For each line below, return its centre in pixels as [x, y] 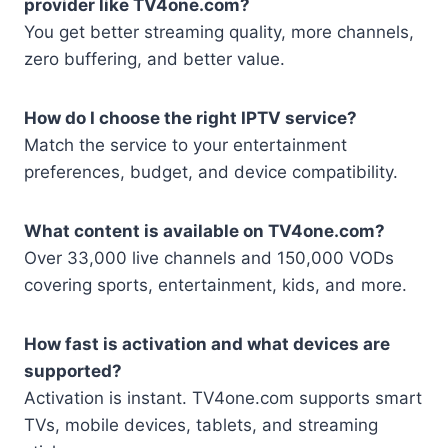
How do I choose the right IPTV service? [190, 117]
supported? [73, 370]
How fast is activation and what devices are [207, 343]
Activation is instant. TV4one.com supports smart [223, 397]
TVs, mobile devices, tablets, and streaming [201, 424]
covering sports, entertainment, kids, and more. [215, 284]
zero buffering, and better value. [154, 58]
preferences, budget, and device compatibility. [211, 171]
